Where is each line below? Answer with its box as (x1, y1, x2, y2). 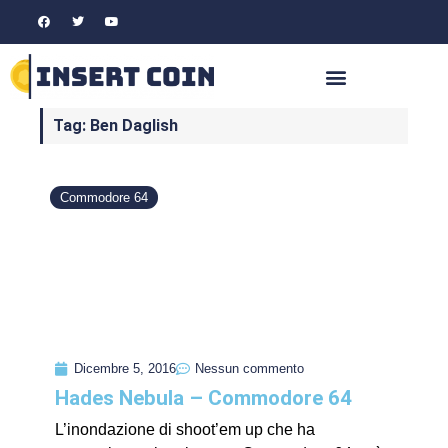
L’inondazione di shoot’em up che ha (55, 421, 315, 439)
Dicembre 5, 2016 (74, 361, 176, 377)
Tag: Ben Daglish (53, 116, 178, 136)
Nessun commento (195, 361, 304, 377)
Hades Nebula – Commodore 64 (55, 386, 352, 411)
